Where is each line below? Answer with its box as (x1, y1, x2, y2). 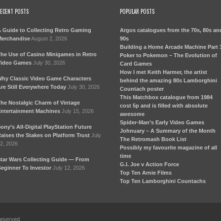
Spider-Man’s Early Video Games (120, 119, 205, 125)
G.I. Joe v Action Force (120, 161, 180, 167)
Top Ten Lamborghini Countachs (120, 178, 206, 184)
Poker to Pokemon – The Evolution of (120, 52, 218, 58)
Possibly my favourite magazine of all (120, 144, 218, 150)
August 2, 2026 (31, 35, 67, 41)
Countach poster (120, 85, 164, 92)
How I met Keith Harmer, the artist (120, 69, 208, 75)
